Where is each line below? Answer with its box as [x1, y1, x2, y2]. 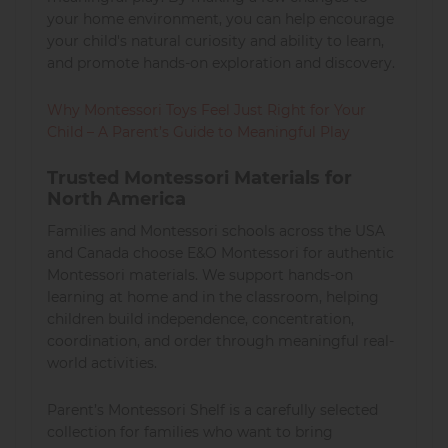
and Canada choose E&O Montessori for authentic [47, 243, 394, 262]
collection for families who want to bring [47, 422, 333, 441]
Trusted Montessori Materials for [47, 166, 352, 189]
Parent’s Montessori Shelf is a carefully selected [47, 400, 378, 419]
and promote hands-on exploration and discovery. [47, 53, 395, 72]
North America [47, 187, 186, 210]
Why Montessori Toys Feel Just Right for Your [47, 100, 366, 119]
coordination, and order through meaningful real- [47, 331, 394, 350]
